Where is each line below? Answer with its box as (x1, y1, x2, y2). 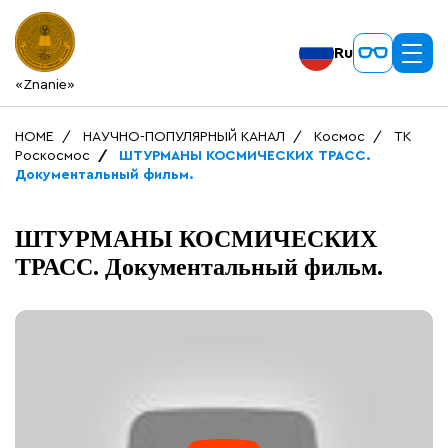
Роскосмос (15, 149, 90, 163)
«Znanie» (15, 78, 75, 92)
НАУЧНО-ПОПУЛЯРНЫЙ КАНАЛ (83, 130, 285, 144)
